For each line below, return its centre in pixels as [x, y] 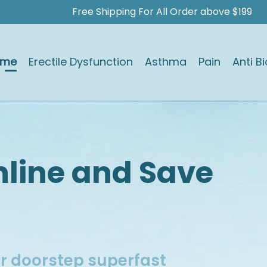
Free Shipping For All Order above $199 [162, 12]
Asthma [165, 61]
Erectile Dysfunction [80, 61]
